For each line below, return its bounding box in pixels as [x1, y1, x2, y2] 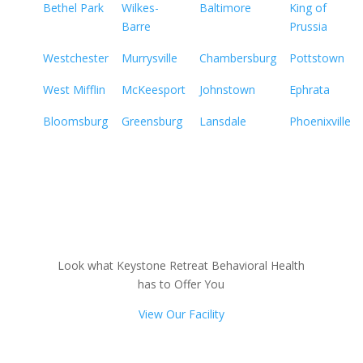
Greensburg [121, 113, 182, 129]
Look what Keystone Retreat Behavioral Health [58, 258, 305, 273]
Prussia [288, 19, 327, 34]
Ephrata [288, 82, 330, 97]
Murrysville [121, 50, 177, 66]
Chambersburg [199, 50, 276, 66]
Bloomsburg [42, 113, 108, 129]
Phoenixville [288, 113, 351, 129]
